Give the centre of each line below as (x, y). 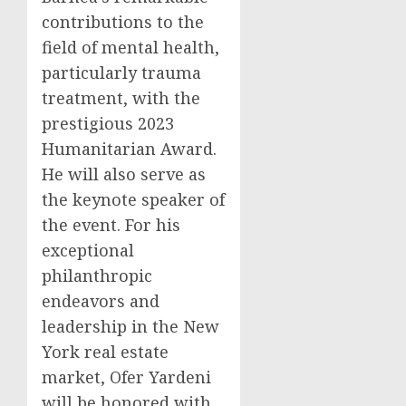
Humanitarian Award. (129, 149)
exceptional (88, 251)
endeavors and (101, 301)
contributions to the (123, 22)
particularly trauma (121, 73)
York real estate (105, 352)
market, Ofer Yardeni (126, 377)
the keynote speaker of (133, 200)
